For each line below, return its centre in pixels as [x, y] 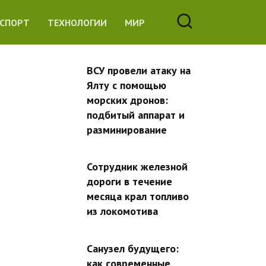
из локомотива [122, 211]
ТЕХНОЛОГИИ [77, 23]
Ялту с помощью [126, 85]
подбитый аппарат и [136, 115]
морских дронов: [127, 100]
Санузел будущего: [133, 248]
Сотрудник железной [137, 167]
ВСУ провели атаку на [139, 70]
